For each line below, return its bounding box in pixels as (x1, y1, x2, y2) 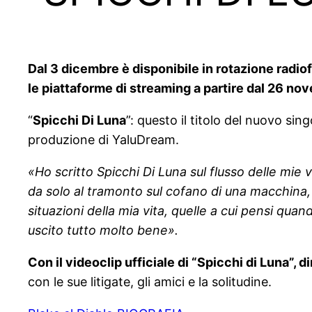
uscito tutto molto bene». (28, 223, 178, 238)
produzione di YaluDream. (28, 132, 179, 148)
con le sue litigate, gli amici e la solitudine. (28, 274, 272, 290)
